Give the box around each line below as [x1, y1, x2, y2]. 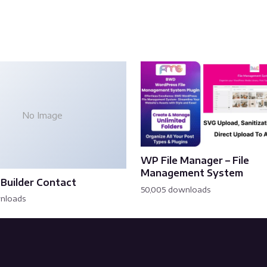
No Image [22, 109, 63, 120]
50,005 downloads [141, 184, 211, 194]
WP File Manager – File [141, 154, 249, 166]
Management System [141, 167, 243, 179]
